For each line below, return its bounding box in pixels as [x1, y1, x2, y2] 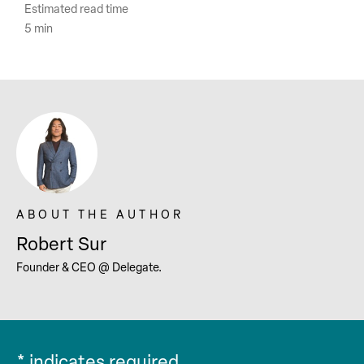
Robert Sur [16, 233, 106, 256]
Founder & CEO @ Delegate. [16, 261, 162, 275]
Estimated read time [24, 2, 128, 17]
